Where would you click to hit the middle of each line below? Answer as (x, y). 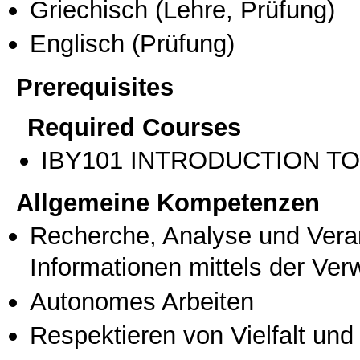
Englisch (77, 44)
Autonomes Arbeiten (142, 301)
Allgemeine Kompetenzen (168, 203)
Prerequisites (95, 87)
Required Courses (134, 127)
